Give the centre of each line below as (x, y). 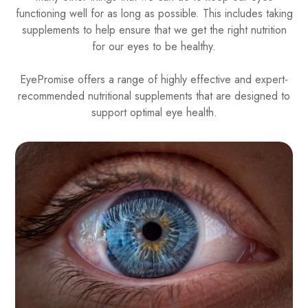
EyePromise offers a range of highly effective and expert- (154, 80)
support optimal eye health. (154, 113)
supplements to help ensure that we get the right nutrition (154, 30)
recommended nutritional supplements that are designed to (154, 96)
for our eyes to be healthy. (154, 47)
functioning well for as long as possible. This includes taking (154, 14)
